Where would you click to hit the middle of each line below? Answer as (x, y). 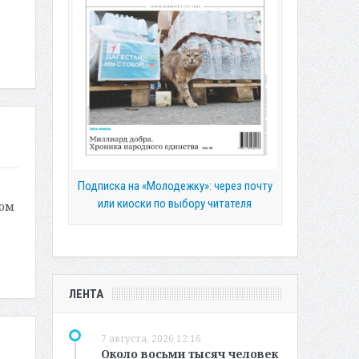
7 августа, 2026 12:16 (151, 338)
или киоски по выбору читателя (175, 203)
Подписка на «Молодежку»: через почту (175, 186)
